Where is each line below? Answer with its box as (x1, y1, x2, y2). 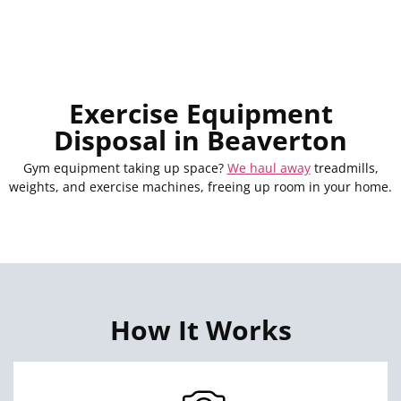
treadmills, (310, 159, 379, 177)
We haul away (226, 159, 311, 177)
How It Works (109, 311, 292, 348)
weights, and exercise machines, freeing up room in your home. (9, 178, 392, 196)
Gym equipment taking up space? (22, 159, 227, 177)
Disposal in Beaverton (54, 122, 347, 159)
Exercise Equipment (68, 95, 333, 132)
